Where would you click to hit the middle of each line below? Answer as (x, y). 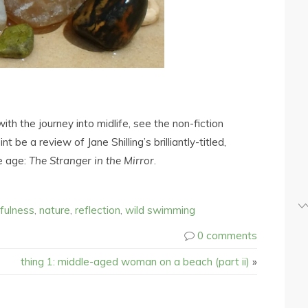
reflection (98, 210)
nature (55, 210)
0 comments (227, 235)
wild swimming (160, 210)
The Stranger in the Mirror (91, 160)
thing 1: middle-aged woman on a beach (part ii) (135, 261)
